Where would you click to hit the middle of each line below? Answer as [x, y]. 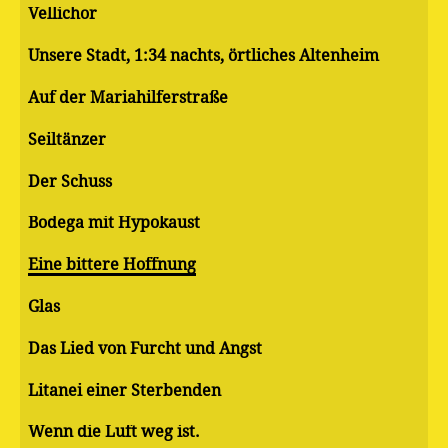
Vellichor [62, 14]
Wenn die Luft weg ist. [114, 432]
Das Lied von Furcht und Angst [145, 348]
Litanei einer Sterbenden [124, 390]
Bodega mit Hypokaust [114, 223]
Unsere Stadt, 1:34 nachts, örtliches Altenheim [203, 56]
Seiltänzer [67, 139]
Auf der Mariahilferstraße [128, 98]
